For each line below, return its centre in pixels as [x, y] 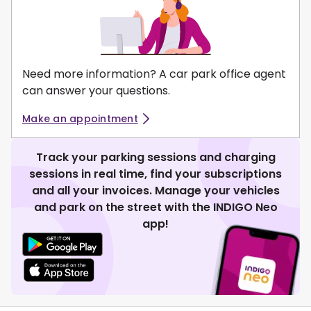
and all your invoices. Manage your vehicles [155, 191]
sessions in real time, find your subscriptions [155, 174]
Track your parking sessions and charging [155, 158]
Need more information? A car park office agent [154, 74]
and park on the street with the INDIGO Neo [155, 208]
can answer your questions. [96, 91]
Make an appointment [80, 119]
